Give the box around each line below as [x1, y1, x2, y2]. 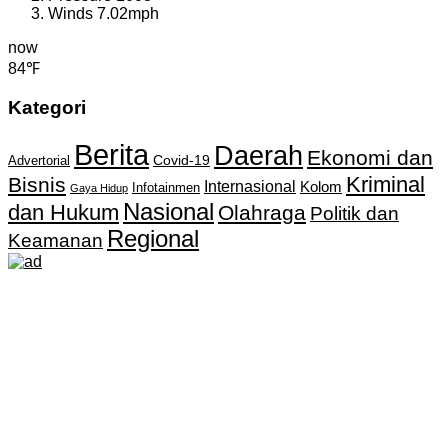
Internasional [204, 177, 296, 196]
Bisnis [8, 173, 66, 197]
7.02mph [97, 4, 159, 22]
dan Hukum [8, 200, 119, 226]
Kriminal [346, 172, 425, 198]
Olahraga [218, 201, 306, 225]
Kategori [8, 97, 86, 119]
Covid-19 [153, 153, 210, 169]
